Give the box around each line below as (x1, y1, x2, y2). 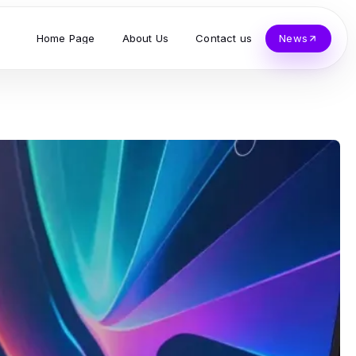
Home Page (36, 31, 95, 44)
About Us (122, 31, 169, 44)
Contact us (195, 31, 253, 44)
